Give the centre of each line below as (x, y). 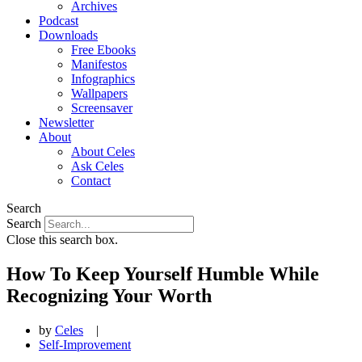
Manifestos (99, 64)
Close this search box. (62, 240)
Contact (91, 181)
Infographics (103, 79)
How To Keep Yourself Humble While (163, 274)
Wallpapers (99, 93)
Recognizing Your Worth (109, 295)
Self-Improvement (85, 344)
